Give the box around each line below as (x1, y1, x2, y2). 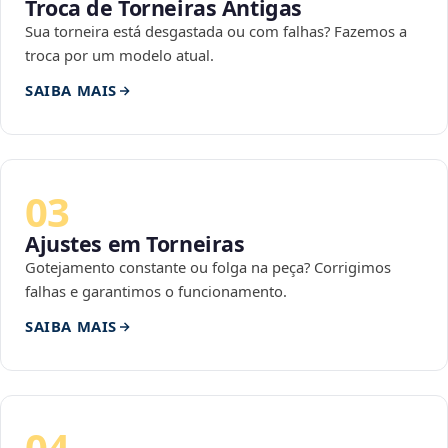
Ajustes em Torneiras (25, 229, 245, 259)
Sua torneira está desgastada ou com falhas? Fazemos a (25, 21, 407, 42)
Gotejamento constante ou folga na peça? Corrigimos (25, 257, 391, 278)
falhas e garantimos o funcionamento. (25, 281, 287, 302)
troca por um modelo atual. (25, 45, 214, 66)
